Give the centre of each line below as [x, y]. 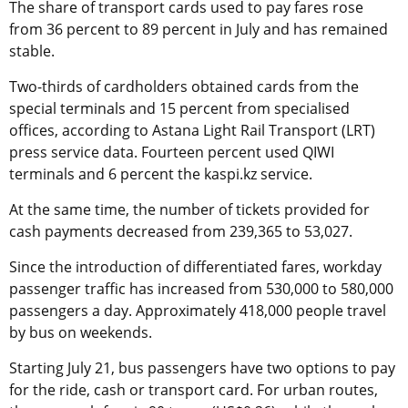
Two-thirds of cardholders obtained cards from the [184, 87]
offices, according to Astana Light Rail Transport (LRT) [192, 131]
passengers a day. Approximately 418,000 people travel [198, 311]
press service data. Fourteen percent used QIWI [172, 153]
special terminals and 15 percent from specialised [179, 109]
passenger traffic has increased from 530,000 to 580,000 [201, 289]
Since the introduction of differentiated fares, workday [195, 267]
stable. [32, 51]
